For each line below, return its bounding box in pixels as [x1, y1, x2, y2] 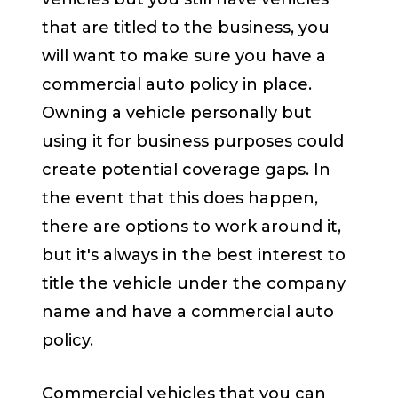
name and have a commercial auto [42, 302, 335, 322]
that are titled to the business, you [42, 18, 330, 38]
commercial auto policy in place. [42, 75, 313, 95]
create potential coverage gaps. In [42, 160, 331, 180]
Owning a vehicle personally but [42, 103, 313, 123]
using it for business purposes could [42, 131, 345, 152]
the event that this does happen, [42, 188, 319, 209]
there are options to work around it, [42, 217, 342, 237]
